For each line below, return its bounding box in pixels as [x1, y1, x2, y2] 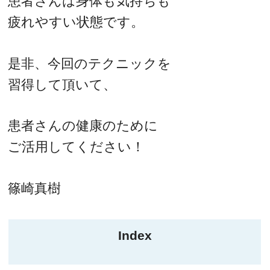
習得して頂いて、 [8, 77, 117, 92]
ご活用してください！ [8, 139, 145, 155]
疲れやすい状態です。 [8, 14, 145, 30]
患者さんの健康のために [8, 118, 159, 134]
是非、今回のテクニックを [8, 55, 172, 71]
